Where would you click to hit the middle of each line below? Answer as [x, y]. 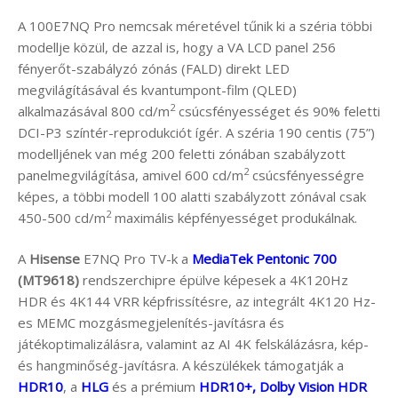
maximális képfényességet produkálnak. [234, 217]
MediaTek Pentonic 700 [264, 259]
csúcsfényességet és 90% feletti [278, 111]
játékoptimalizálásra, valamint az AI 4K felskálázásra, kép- [193, 344]
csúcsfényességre [306, 175]
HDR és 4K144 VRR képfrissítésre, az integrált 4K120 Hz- [197, 302]
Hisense [53, 259]
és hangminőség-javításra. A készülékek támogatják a [181, 366]
